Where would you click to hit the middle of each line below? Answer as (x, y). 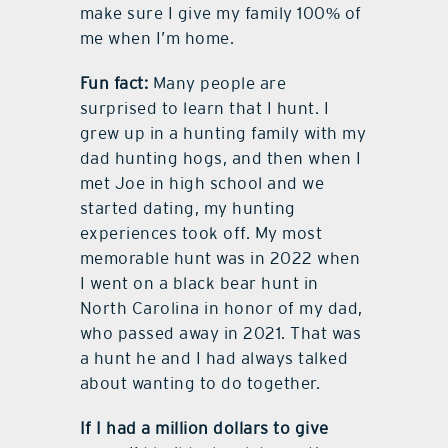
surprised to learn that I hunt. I (204, 108)
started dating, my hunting (187, 208)
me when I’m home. (157, 38)
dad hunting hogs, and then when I (220, 158)
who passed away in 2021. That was (220, 333)
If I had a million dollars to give (204, 428)
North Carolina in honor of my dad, (221, 308)
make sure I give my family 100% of (220, 13)
